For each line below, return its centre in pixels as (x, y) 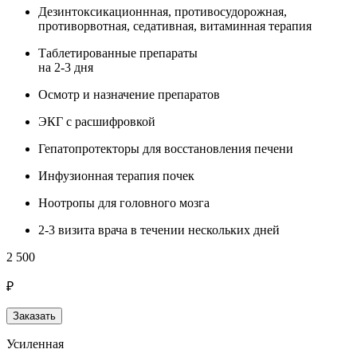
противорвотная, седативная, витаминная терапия (175, 25)
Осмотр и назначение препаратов (129, 94)
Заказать (34, 316)
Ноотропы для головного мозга (124, 202)
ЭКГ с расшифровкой (97, 121)
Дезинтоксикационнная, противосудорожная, (163, 11)
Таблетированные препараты (118, 53)
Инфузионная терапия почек (116, 175)
